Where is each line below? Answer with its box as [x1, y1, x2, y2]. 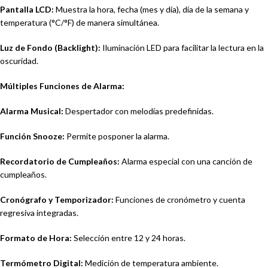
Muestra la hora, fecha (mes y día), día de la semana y [54, 4, 249, 15]
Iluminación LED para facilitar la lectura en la [100, 42, 264, 53]
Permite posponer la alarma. [65, 131, 169, 142]
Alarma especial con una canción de [120, 156, 252, 167]
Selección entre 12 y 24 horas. [72, 233, 185, 243]
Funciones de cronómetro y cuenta [114, 194, 245, 205]
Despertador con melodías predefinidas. [63, 106, 214, 117]
